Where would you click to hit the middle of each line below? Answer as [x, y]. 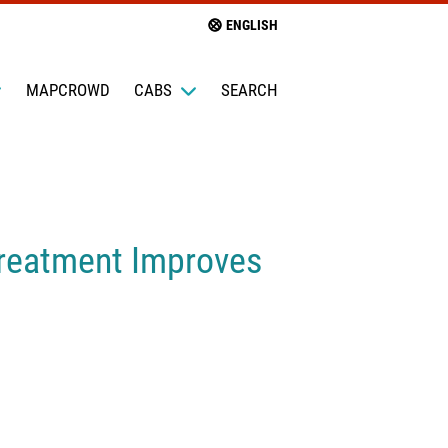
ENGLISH [251, 25]
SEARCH [249, 89]
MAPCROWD [67, 89]
